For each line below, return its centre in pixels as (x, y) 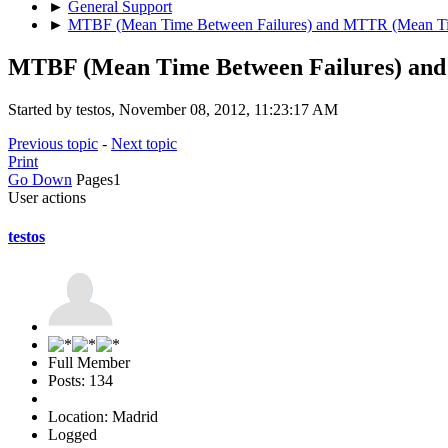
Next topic (144, 143)
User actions (47, 197)
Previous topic (53, 143)
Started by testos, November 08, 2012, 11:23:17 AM (173, 109)
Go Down (40, 179)
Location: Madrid (103, 417)
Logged (72, 435)
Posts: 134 (80, 381)
